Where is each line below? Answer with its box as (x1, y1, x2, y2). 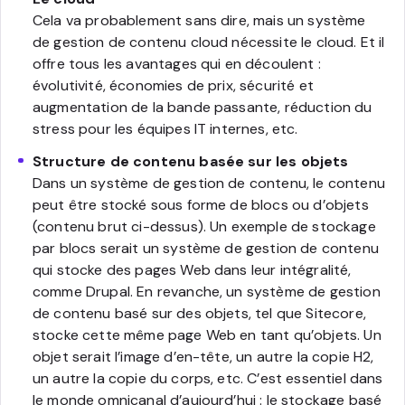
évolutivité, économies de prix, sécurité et (33, 75, 314, 95)
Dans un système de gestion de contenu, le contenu (33, 173, 385, 193)
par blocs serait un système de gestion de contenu (33, 238, 379, 258)
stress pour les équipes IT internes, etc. (33, 118, 298, 138)
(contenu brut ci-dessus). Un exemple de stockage (33, 216, 376, 236)
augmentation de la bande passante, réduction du (33, 97, 372, 117)
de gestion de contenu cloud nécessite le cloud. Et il (33, 32, 385, 52)
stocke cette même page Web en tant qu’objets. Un (33, 325, 381, 344)
